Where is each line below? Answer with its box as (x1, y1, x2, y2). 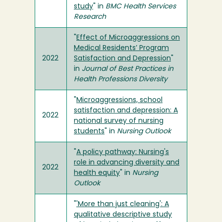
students (74, 128, 105, 135)
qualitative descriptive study (74, 211, 172, 219)
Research (74, 13, 106, 21)
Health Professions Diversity (74, 76, 167, 83)
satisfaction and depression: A (74, 107, 178, 114)
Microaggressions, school (76, 97, 163, 104)
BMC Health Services (106, 3, 176, 10)
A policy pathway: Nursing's (76, 149, 169, 156)
